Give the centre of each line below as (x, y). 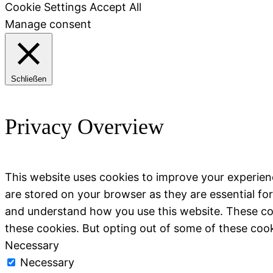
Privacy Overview (84, 126)
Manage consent (48, 24)
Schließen (29, 79)
